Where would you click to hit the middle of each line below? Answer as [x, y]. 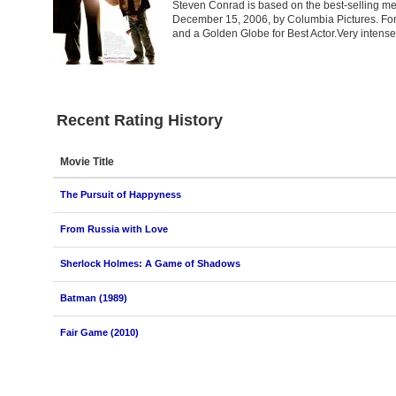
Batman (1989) [93, 297]
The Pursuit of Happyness [120, 194]
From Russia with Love [114, 228]
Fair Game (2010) [99, 332]
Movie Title [87, 161]
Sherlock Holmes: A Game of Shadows [150, 263]
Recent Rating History [139, 120]
